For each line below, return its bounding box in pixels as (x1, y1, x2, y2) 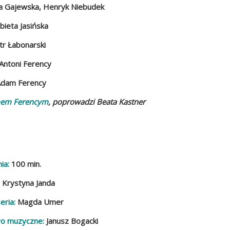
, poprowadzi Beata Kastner (48, 97, 146, 107)
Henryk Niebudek (43, 2, 104, 12)
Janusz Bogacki (44, 215, 98, 226)
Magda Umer (15, 196, 64, 207)
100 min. (9, 158, 42, 169)
